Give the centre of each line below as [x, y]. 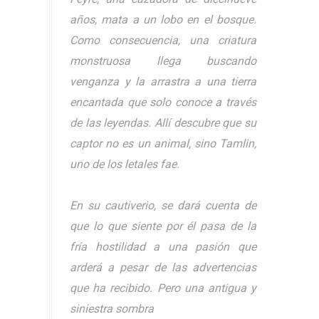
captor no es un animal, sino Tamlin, [163, 144]
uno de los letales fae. [126, 164]
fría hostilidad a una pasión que [163, 247]
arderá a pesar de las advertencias [163, 268]
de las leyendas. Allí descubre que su [163, 123]
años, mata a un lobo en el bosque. [163, 20]
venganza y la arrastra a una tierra [163, 82]
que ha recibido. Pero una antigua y [163, 288]
